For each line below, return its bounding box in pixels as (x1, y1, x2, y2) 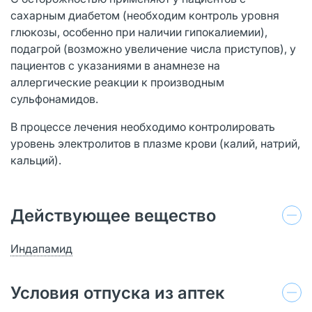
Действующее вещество (10, 205, 216, 226)
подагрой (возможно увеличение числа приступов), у (10, 41, 296, 56)
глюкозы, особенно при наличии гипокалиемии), (10, 24, 267, 39)
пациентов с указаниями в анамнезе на (10, 58, 220, 72)
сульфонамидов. (10, 91, 98, 106)
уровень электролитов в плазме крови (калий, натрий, (10, 136, 300, 150)
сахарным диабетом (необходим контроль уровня (10, 8, 279, 22)
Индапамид (10, 241, 72, 256)
